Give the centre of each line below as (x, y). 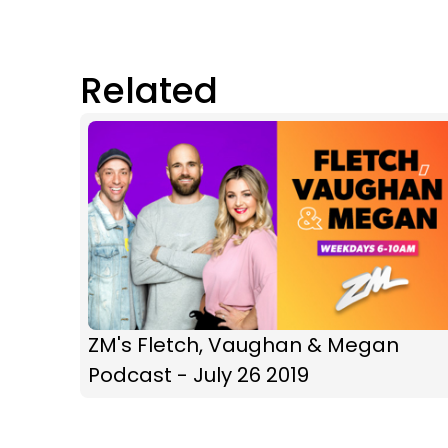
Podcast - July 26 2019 (198, 374)
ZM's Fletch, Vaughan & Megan (243, 344)
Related (149, 90)
